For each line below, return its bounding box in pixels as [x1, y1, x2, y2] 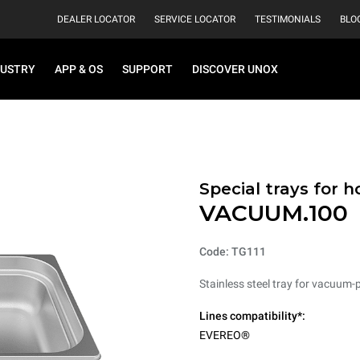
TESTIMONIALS [255, 14, 321, 25]
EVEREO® [199, 329, 250, 342]
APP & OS [55, 63, 103, 76]
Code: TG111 [199, 245, 266, 258]
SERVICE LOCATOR [154, 14, 235, 25]
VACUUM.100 [199, 199, 348, 227]
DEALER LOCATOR [57, 14, 135, 25]
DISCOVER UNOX [192, 63, 278, 76]
